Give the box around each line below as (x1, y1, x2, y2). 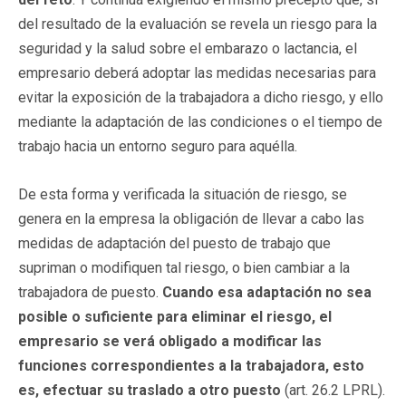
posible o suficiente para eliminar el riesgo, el (18, 307, 332, 325)
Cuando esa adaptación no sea (162, 283, 372, 301)
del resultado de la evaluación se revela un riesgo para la (18, 14, 377, 33)
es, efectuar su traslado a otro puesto (18, 381, 281, 399)
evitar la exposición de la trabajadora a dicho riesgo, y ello (18, 88, 383, 106)
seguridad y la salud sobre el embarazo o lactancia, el (18, 39, 357, 57)
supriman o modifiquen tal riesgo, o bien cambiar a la (18, 258, 350, 276)
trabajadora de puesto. (18, 283, 162, 301)
